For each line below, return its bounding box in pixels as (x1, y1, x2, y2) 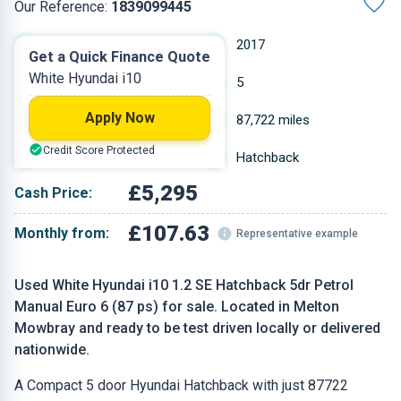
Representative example (236, 227, 359, 240)
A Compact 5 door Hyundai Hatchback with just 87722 (14, 377, 348, 394)
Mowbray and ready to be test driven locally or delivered (14, 320, 380, 337)
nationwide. (14, 341, 90, 358)
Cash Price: (14, 184, 92, 201)
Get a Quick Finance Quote (29, 48, 210, 65)
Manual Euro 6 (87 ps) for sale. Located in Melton (14, 298, 339, 315)
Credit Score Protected (43, 144, 155, 157)
